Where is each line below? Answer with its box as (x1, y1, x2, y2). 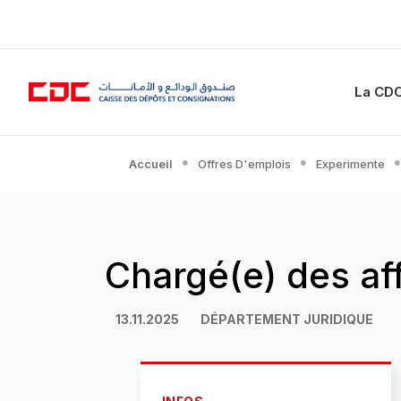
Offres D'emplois (198, 156, 291, 171)
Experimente (316, 156, 385, 171)
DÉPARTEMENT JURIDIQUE (200, 311, 373, 327)
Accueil (129, 156, 173, 171)
